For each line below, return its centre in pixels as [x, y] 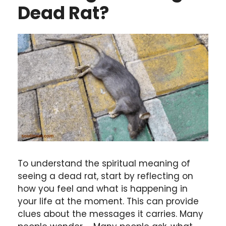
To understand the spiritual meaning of [104, 164]
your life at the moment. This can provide [108, 202]
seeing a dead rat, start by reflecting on [105, 176]
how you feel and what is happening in [103, 189]
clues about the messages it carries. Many [110, 214]
